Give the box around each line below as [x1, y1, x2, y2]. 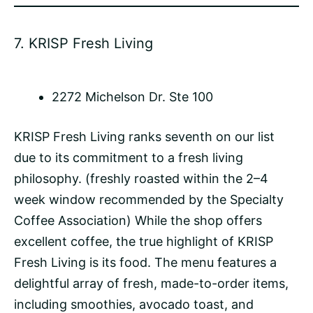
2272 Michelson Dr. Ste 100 [52, 89, 213, 105]
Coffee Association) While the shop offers [14, 213, 262, 228]
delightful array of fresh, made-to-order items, [14, 276, 289, 291]
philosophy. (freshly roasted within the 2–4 [14, 171, 268, 187]
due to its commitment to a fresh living [14, 150, 243, 166]
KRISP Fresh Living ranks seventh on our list [14, 129, 275, 145]
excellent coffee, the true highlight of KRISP [14, 234, 273, 249]
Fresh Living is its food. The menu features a [14, 255, 277, 270]
